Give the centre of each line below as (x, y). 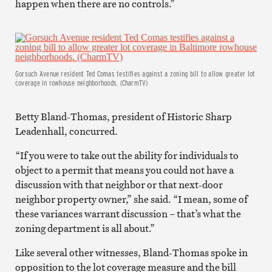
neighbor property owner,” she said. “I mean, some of (131, 199)
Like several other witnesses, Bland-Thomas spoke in (131, 252)
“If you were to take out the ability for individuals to (127, 155)
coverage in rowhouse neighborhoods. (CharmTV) (81, 82)
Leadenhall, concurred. (66, 131)
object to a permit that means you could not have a (124, 170)
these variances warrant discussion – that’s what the (128, 213)
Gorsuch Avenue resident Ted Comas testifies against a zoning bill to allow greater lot (135, 73)
